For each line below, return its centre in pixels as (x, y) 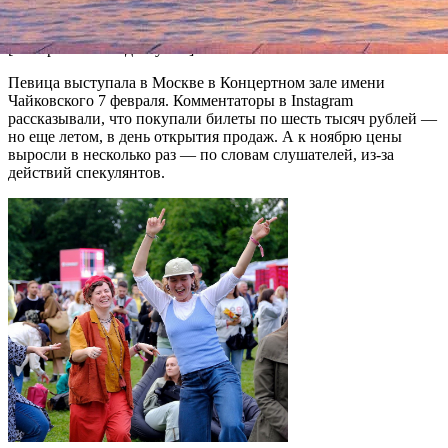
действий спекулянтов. (86, 172)
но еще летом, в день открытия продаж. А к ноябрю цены (205, 136)
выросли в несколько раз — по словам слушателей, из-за (201, 154)
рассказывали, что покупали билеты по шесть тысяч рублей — (222, 118)
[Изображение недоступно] (101, 48)
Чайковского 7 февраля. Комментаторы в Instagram (180, 100)
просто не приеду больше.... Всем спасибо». (158, 14)
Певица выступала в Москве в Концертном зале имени (196, 82)
